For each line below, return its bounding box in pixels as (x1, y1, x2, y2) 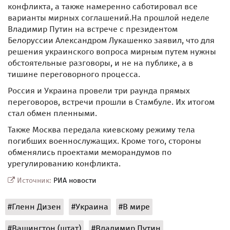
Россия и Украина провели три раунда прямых (8, 85, 190, 95)
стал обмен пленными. (8, 108, 97, 118)
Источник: (15, 176, 53, 185)
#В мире (119, 201, 150, 212)
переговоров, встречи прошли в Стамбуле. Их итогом (8, 97, 215, 107)
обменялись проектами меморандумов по (8, 147, 171, 157)
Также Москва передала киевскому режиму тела (8, 124, 195, 135)
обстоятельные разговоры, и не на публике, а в (8, 57, 193, 68)
